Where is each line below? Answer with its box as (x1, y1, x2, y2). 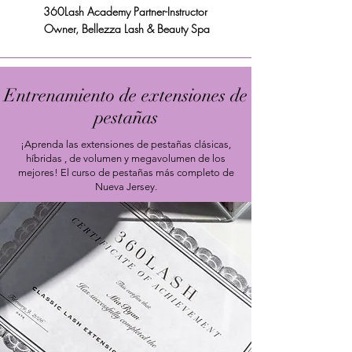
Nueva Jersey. (94, 180, 157, 192)
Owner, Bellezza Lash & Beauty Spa (40, 20, 210, 36)
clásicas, (194, 137, 231, 150)
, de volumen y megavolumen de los (64, 152, 225, 164)
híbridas (26, 152, 62, 164)
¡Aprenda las (20, 137, 79, 150)
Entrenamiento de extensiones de (4, 83, 247, 107)
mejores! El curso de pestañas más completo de (17, 166, 234, 178)
